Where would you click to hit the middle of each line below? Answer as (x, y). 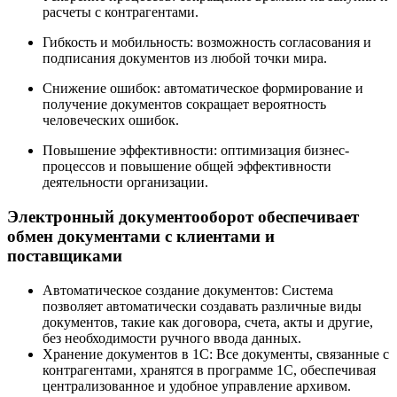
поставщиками (65, 256)
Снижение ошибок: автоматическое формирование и (203, 89)
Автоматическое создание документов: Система (188, 290)
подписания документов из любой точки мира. (185, 58)
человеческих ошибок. (111, 121)
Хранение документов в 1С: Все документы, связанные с (216, 354)
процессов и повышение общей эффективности (187, 167)
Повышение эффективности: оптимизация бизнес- (196, 151)
